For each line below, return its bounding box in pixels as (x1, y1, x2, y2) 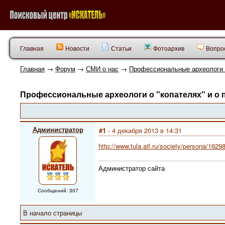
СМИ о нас (86, 64, 119, 73)
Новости (64, 44, 89, 52)
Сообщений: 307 (37, 187, 78, 194)
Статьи (109, 44, 132, 52)
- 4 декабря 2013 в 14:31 (106, 126, 182, 135)
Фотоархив (152, 44, 184, 52)
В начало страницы (23, 208, 82, 217)
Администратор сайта (98, 163, 165, 173)
